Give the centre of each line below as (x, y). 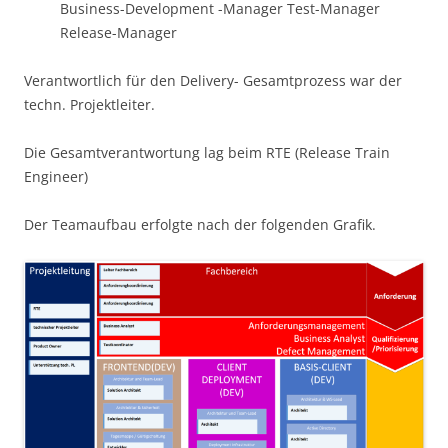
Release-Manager (118, 33)
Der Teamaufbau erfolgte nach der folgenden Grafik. (200, 225)
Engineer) (56, 177)
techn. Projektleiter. (91, 105)
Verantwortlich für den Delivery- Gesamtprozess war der (213, 81)
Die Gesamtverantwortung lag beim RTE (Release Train (207, 153)
